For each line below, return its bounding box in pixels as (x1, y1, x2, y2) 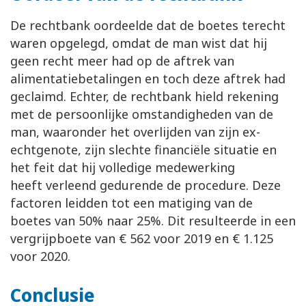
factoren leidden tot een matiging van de (10, 195, 253, 212)
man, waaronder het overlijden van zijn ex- (10, 124, 260, 141)
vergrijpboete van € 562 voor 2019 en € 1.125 (10, 230, 273, 247)
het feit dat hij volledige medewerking (10, 159, 235, 176)
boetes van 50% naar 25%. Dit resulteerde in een (10, 212, 296, 229)
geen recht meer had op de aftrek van (10, 53, 234, 70)
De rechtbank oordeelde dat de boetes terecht (10, 17, 286, 34)
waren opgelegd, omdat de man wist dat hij (10, 35, 267, 52)
